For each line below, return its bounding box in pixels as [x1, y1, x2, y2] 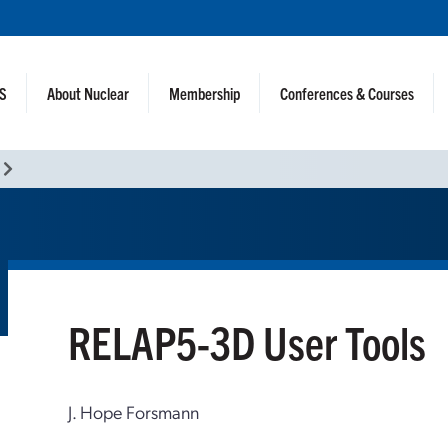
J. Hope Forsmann [68, 400, 200, 423]
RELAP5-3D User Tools [68, 314, 427, 369]
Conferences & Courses [280, 83, 415, 103]
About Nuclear [47, 83, 130, 103]
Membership [169, 83, 241, 103]
